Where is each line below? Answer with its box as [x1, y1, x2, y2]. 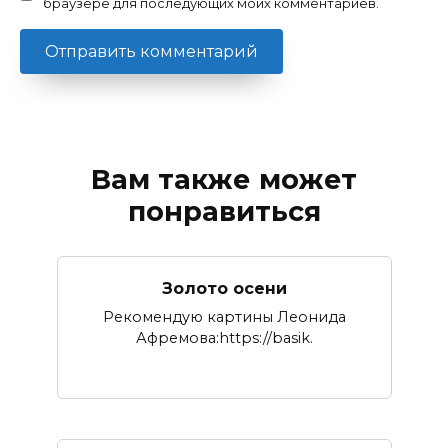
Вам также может [91, 163, 357, 197]
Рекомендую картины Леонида [102, 308, 346, 327]
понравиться [127, 195, 321, 229]
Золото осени [161, 278, 287, 298]
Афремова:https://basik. [135, 329, 313, 348]
